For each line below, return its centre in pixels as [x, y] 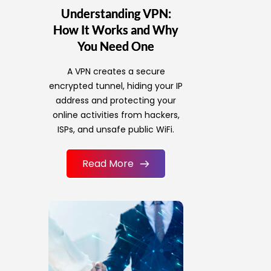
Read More [108, 164]
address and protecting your [116, 101]
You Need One [116, 46]
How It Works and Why [116, 30]
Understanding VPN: [116, 14]
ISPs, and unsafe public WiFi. [116, 130]
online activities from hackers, [116, 115]
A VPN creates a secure [116, 72]
